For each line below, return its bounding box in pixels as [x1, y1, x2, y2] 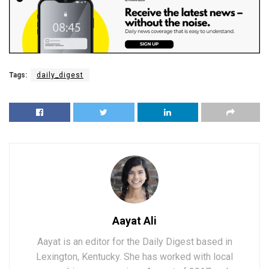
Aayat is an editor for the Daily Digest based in [37, 235, 232, 247]
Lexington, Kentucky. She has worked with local [36, 250, 233, 262]
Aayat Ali [112, 214, 157, 227]
